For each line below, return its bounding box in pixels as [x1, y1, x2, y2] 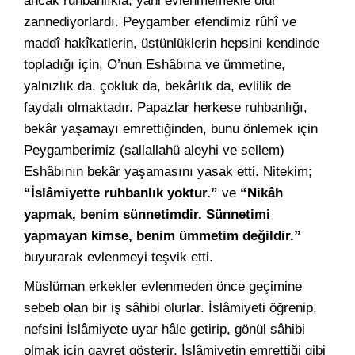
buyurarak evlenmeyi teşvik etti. [24, 250, 213, 265]
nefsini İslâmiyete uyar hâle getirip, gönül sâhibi [24, 322, 305, 337]
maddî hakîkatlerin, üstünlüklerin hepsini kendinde [24, 36, 319, 51]
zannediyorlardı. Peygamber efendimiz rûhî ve [24, 14, 296, 29]
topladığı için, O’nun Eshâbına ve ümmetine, [24, 57, 285, 72]
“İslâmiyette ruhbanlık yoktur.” [24, 185, 218, 200]
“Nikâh [240, 185, 283, 200]
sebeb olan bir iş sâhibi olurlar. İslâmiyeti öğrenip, [24, 300, 317, 315]
